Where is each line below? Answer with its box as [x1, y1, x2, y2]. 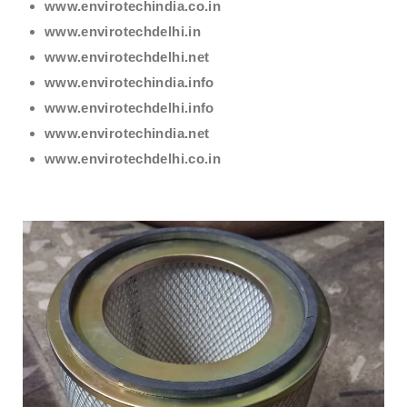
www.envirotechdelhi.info [44, 99, 214, 115]
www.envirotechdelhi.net [44, 48, 210, 65]
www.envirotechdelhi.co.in [44, 150, 222, 166]
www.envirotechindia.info [44, 74, 214, 90]
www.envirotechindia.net [44, 124, 210, 141]
